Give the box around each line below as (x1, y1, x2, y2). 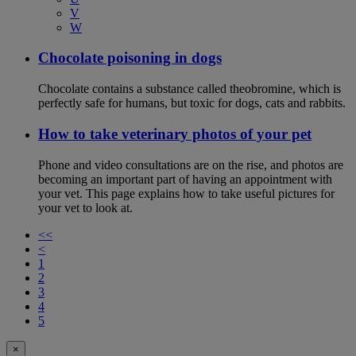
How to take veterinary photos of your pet (38, 125, 311, 142)
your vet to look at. (38, 200, 133, 215)
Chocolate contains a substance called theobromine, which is (38, 82, 341, 96)
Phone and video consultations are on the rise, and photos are (38, 157, 343, 172)
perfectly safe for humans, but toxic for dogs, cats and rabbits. (38, 96, 346, 110)
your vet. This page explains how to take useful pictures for (38, 186, 335, 200)
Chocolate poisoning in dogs (38, 49, 222, 67)
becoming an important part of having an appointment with (38, 172, 332, 186)
